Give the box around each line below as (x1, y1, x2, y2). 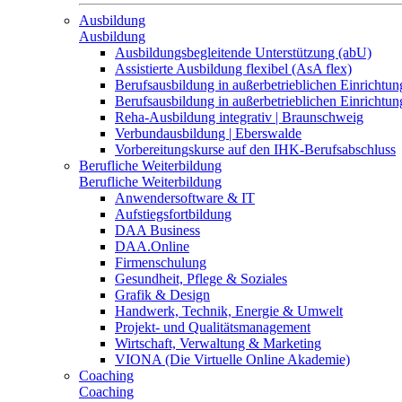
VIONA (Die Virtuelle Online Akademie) (115, 352, 350, 367)
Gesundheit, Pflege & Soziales (115, 271, 287, 286)
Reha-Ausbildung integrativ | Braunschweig (115, 109, 363, 125)
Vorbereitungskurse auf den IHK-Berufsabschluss (115, 142, 396, 157)
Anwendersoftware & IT (115, 190, 255, 205)
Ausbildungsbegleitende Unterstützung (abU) (115, 45, 371, 60)
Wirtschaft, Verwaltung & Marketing (115, 336, 321, 351)
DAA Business (115, 223, 200, 238)
